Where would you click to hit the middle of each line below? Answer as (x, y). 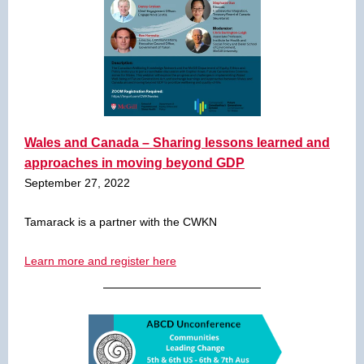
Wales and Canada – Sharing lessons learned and (177, 143)
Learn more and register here (100, 261)
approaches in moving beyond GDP (134, 163)
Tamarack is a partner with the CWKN (121, 222)
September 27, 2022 (77, 183)
